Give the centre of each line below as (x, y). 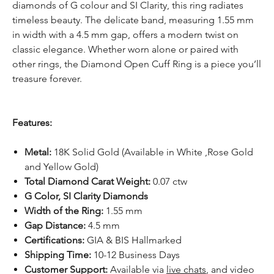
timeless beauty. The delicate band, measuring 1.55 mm (133, 20)
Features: (32, 122)
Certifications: (54, 240)
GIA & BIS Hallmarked (134, 240)
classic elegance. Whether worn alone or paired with (125, 49)
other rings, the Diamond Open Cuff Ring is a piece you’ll (137, 64)
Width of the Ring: (64, 210)
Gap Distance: (56, 225)
